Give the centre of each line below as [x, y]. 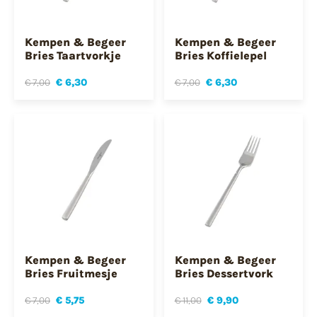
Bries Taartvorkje [73, 56]
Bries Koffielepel [220, 56]
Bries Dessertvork [224, 273]
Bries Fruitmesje [71, 273]
